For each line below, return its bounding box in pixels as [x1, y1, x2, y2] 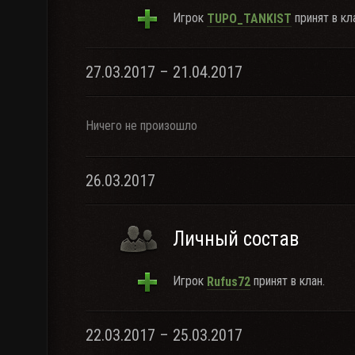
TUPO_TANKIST [207, 10, 292, 26]
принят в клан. [250, 273, 325, 288]
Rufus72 [207, 273, 250, 289]
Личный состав [173, 227, 299, 250]
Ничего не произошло [86, 118, 197, 133]
